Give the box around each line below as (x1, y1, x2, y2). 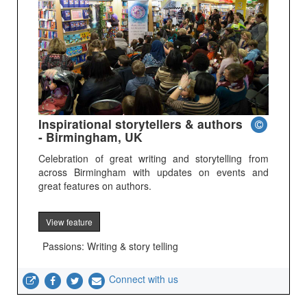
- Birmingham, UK (38, 128, 143, 146)
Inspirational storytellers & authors (38, 115, 243, 133)
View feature (46, 215, 93, 228)
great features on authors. (38, 179, 152, 193)
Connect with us (109, 272, 179, 286)
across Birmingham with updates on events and (38, 165, 269, 180)
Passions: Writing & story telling (42, 238, 179, 253)
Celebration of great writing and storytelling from (38, 151, 269, 166)
